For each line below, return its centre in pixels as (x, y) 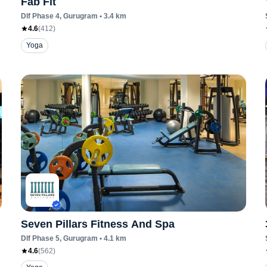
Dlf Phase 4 (40, 16)
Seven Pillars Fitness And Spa (97, 224)
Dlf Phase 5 (40, 238)
